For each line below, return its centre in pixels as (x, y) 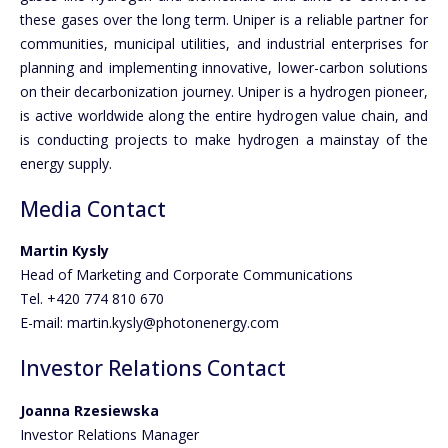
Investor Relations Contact (153, 368)
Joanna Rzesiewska (89, 410)
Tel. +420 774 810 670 (92, 299)
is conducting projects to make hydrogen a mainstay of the (224, 139)
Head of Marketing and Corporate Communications (186, 275)
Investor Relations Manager (109, 434)
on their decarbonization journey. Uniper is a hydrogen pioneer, (224, 91)
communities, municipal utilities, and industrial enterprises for (224, 43)
